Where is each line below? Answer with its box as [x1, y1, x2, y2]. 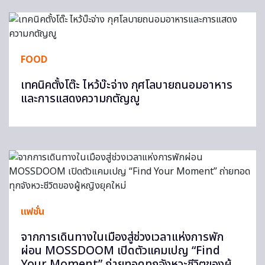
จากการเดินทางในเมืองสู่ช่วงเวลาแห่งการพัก [21, 229, 224, 246]
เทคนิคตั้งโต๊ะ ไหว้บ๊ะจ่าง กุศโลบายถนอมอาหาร [21, 77, 232, 94]
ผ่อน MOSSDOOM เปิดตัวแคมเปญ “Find [21, 243, 220, 260]
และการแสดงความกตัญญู [21, 91, 140, 108]
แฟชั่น [21, 205, 44, 219]
